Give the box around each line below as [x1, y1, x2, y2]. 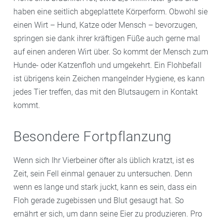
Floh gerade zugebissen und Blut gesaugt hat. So [13, 196, 184, 206]
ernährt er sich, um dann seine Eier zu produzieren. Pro [13, 209, 202, 219]
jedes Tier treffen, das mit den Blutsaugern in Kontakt [13, 87, 198, 97]
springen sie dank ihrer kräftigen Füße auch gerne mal [13, 34, 200, 44]
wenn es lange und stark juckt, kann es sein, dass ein [13, 182, 197, 192]
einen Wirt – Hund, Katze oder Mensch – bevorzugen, [13, 20, 197, 30]
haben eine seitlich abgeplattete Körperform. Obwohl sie [13, 7, 208, 17]
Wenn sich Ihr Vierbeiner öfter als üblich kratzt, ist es [13, 156, 194, 166]
